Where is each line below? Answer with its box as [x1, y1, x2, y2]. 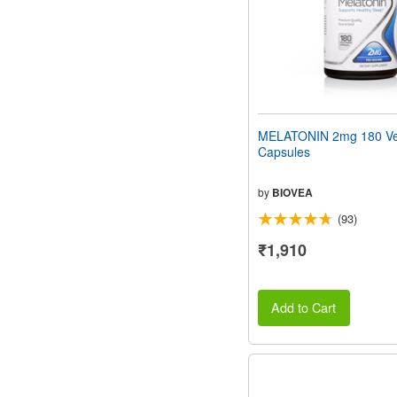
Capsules [258, 143, 310, 161]
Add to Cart [271, 298, 337, 317]
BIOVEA [272, 184, 313, 201]
